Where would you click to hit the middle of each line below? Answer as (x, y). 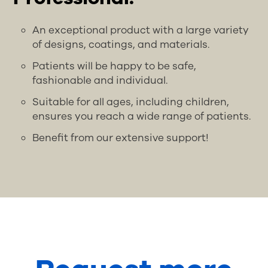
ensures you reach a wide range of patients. (142, 117)
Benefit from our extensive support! (121, 138)
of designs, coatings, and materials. (121, 45)
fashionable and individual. (100, 81)
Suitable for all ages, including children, (131, 102)
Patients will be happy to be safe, (115, 66)
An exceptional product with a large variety (141, 31)
